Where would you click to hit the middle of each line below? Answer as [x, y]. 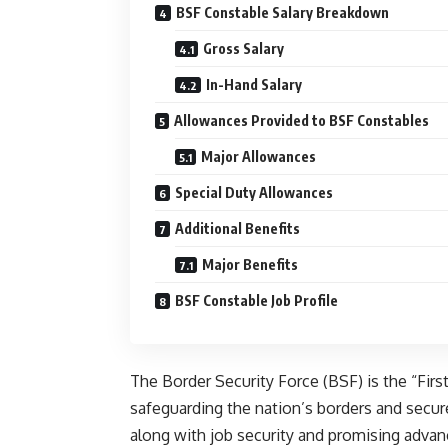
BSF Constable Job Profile [256, 301]
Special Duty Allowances [254, 193]
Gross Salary [243, 49]
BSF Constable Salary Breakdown [282, 13]
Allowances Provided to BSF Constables [301, 121]
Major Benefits [250, 265]
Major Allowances [258, 157]
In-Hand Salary [254, 85]
